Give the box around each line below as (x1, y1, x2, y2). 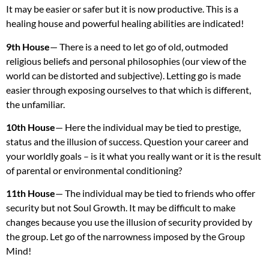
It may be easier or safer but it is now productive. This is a (6, 3, 238, 15)
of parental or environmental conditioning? (6, 165, 182, 177)
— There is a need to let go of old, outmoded (50, 40, 228, 52)
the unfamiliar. (6, 98, 65, 110)
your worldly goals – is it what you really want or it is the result (6, 150, 261, 162)
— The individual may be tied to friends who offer (55, 187, 255, 199)
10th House (6, 121, 55, 133)
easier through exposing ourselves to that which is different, (6, 83, 251, 95)
